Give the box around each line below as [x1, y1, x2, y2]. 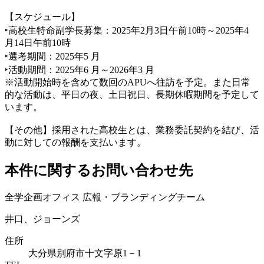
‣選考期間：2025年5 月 [5, 51, 100, 61]
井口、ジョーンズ [5, 213, 80, 224]
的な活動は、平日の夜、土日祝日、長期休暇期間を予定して [5, 89, 259, 100]
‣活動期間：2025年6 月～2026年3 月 [5, 64, 154, 75]
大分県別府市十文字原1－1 [28, 247, 141, 258]
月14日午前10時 [5, 37, 71, 48]
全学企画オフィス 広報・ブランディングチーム [5, 192, 205, 202]
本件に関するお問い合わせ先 [5, 162, 193, 178]
